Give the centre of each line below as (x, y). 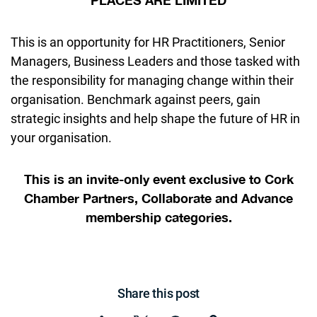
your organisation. (61, 138)
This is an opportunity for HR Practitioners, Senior (148, 42)
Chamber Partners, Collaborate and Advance (158, 198)
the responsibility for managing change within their (152, 80)
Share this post (158, 293)
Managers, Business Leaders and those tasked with (155, 61)
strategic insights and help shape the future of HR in (155, 119)
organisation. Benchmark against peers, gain (136, 99)
